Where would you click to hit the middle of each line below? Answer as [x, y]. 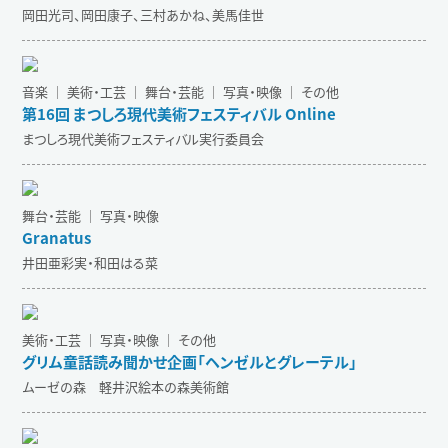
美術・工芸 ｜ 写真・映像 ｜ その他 [119, 339]
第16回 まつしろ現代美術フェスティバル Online [179, 113]
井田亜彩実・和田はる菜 [90, 262]
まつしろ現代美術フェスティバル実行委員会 [143, 138]
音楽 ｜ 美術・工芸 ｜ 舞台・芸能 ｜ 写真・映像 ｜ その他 [181, 91]
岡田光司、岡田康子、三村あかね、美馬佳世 [143, 14]
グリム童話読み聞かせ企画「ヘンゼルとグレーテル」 [190, 361]
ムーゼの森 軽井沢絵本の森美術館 [126, 386]
